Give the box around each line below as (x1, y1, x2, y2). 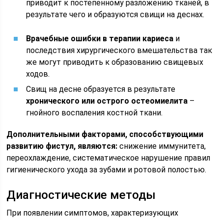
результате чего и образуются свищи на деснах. (26, 10, 205, 19)
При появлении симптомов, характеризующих (6, 208, 179, 218)
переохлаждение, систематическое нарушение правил (6, 153, 211, 163)
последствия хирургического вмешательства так (26, 46, 213, 55)
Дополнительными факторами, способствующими (6, 130, 204, 139)
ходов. (26, 69, 50, 79)
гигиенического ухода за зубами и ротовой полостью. (6, 165, 207, 174)
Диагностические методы (6, 188, 156, 202)
